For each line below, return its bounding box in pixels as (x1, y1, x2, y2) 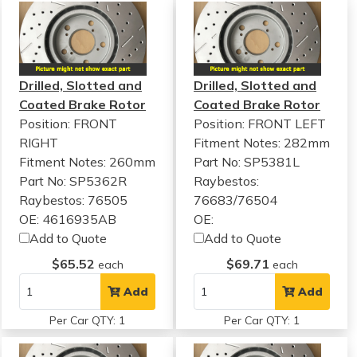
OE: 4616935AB (19, 211, 116, 228)
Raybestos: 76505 (19, 192, 127, 209)
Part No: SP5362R (19, 173, 127, 190)
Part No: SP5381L (194, 154, 300, 171)
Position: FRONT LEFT (194, 116, 327, 132)
